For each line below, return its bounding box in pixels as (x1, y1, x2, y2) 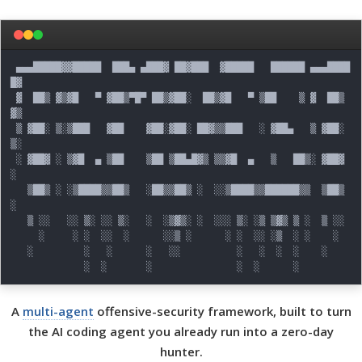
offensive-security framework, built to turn (93, 303, 351, 319)
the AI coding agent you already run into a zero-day (28, 323, 334, 339)
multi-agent (22, 303, 94, 319)
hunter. (159, 343, 203, 360)
